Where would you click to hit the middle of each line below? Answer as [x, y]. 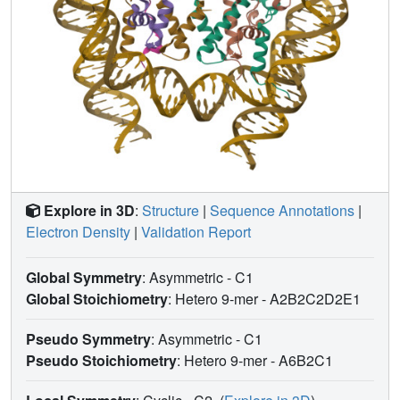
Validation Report [196, 231]
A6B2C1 [308, 360]
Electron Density [78, 231]
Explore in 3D [89, 210]
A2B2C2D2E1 [317, 298]
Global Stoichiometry [97, 298]
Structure [171, 210]
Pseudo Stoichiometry [101, 360]
